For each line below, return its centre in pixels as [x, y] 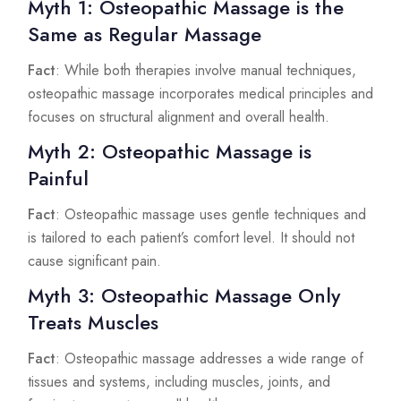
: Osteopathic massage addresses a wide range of [209, 359]
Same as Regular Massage [145, 34]
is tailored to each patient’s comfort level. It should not [191, 238]
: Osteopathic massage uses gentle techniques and [211, 215]
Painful [58, 179]
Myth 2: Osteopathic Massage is [170, 152]
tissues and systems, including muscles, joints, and [179, 382]
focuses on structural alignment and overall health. [179, 117]
